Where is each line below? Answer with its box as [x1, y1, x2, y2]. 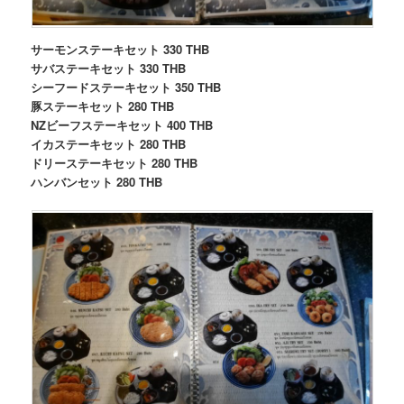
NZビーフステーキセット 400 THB [31, 116, 214, 134]
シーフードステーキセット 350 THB [31, 78, 222, 96]
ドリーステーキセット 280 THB [31, 154, 198, 172]
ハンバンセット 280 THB [31, 173, 163, 191]
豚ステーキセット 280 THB [31, 97, 175, 115]
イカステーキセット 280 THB [31, 135, 187, 153]
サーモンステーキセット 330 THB [31, 41, 210, 59]
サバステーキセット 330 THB [31, 60, 187, 78]
